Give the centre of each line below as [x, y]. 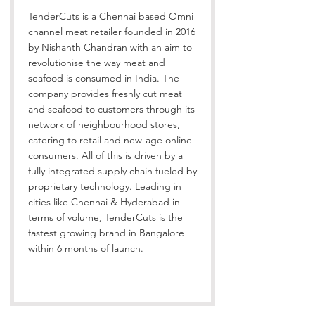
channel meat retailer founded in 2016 [112, 32]
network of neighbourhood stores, [104, 124]
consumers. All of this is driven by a [105, 155]
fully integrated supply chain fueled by [112, 171]
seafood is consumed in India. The [104, 78]
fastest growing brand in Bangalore [106, 233]
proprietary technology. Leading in [105, 186]
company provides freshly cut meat [105, 94]
